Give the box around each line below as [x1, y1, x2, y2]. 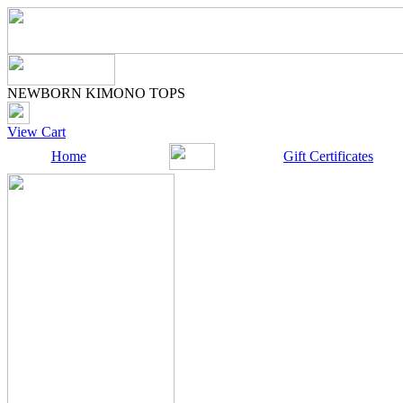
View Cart [7, 124, 66, 139]
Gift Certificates [283, 148, 373, 164]
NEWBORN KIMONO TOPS [7, 85, 185, 101]
